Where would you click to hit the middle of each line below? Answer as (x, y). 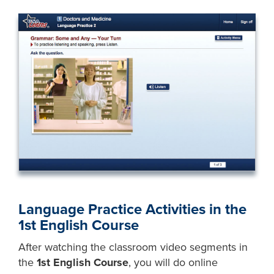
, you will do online (173, 262)
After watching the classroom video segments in (133, 247)
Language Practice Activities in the (133, 209)
